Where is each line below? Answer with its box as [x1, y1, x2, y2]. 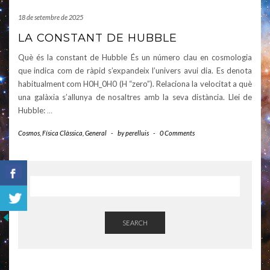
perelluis [125, 129, 149, 137]
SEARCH [122, 219, 148, 227]
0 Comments [160, 129, 195, 137]
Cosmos [18, 129, 40, 137]
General [85, 129, 107, 137]
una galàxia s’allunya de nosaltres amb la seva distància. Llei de [18, 92, 252, 102]
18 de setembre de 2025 [18, 13, 83, 22]
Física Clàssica [42, 129, 83, 137]
